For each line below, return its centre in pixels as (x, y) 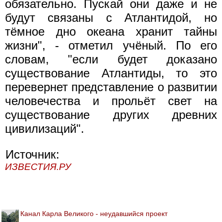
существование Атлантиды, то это (111, 73)
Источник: (32, 154)
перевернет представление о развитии (111, 87)
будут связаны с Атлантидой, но (111, 18)
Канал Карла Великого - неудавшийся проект (94, 214)
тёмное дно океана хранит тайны (111, 31)
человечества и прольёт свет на (111, 101)
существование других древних (111, 115)
